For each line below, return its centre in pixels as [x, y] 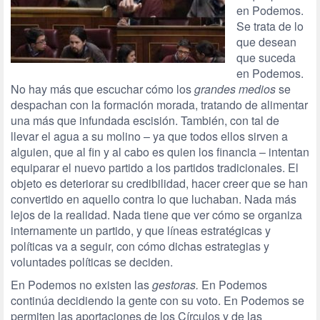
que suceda [266, 57]
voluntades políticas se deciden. [92, 262]
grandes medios [235, 89]
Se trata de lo [270, 26]
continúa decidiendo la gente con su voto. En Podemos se [157, 300]
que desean [266, 42]
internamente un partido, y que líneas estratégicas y [141, 230]
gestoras [174, 285]
